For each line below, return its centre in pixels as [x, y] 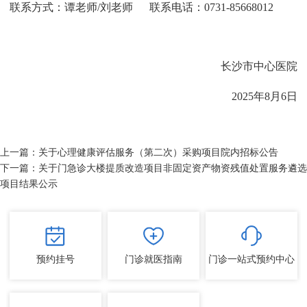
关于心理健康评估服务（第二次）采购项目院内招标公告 [158, 153]
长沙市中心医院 [259, 66]
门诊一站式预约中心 [252, 259]
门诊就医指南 [153, 259]
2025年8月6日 [264, 96]
